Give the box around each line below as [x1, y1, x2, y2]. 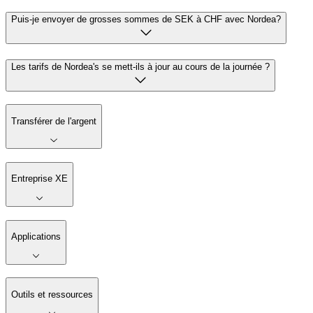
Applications [11, 231, 61, 242]
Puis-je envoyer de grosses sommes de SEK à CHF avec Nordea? [11, 13, 281, 24]
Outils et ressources [11, 289, 93, 300]
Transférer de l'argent [11, 115, 96, 126]
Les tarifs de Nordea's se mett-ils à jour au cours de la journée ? [11, 61, 270, 72]
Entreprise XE [11, 173, 68, 184]
